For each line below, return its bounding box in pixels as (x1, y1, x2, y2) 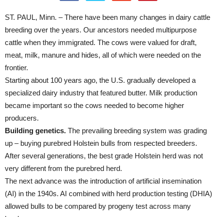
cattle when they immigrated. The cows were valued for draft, (5, 38, 197, 46)
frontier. (5, 63, 28, 72)
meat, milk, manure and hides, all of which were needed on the (5, 51, 201, 59)
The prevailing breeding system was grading (66, 126, 207, 135)
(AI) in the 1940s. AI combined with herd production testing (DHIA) (5, 189, 212, 198)
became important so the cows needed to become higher (5, 101, 184, 109)
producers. (5, 114, 39, 122)
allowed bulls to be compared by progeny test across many (5, 202, 191, 210)
